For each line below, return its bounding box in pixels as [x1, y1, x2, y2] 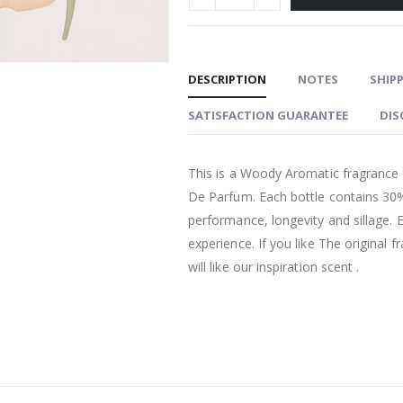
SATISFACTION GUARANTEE [188, 107, 348, 124]
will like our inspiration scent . [188, 258, 360, 276]
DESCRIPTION [188, 71, 266, 88]
